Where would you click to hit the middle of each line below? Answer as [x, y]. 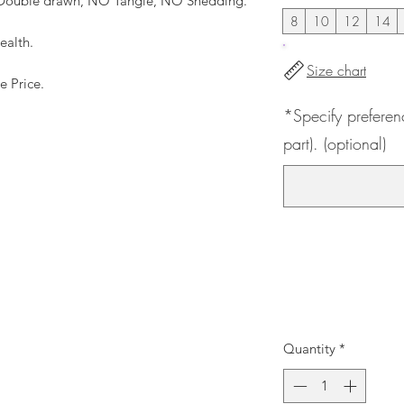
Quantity [309, 348]
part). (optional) [335, 144]
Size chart [336, 70]
